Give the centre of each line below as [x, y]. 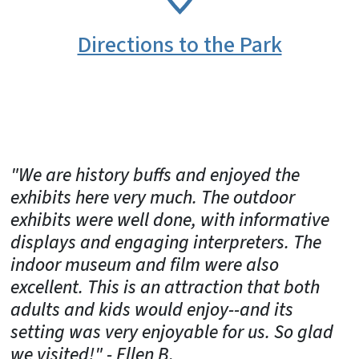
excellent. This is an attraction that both [165, 287]
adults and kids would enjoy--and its [152, 309]
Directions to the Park [179, 44]
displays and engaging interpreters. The [166, 242]
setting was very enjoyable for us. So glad [172, 332]
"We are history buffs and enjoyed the [155, 175]
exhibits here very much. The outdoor [153, 197]
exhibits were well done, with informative [170, 220]
